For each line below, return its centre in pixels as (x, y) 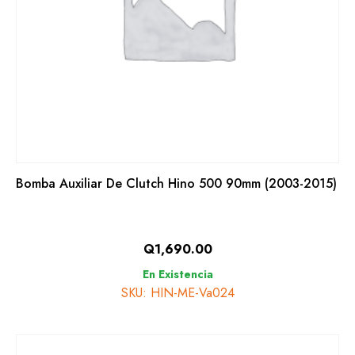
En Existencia (177, 274)
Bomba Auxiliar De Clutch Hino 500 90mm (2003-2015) (176, 183)
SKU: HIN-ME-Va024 (177, 293)
